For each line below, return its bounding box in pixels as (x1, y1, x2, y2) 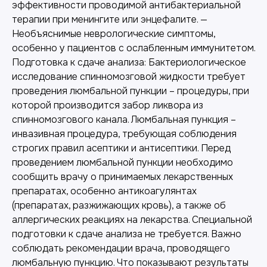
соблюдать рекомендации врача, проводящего (12, 241, 230, 254)
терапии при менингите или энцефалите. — (12, 13, 207, 26)
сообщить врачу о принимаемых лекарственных (12, 170, 233, 183)
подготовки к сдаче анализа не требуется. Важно (12, 227, 241, 240)
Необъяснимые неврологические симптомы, (12, 27, 215, 40)
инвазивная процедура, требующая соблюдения (12, 127, 237, 140)
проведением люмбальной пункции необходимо (12, 156, 233, 169)
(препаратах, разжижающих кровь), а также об (12, 198, 226, 212)
